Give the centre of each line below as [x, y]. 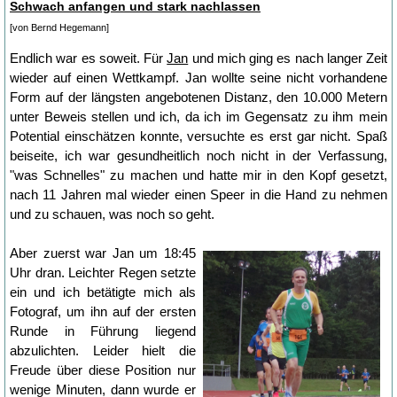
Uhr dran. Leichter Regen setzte [103, 272]
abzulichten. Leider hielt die [103, 350]
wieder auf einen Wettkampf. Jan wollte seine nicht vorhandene [198, 77]
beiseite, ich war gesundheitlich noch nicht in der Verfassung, [198, 155]
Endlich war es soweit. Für [89, 58]
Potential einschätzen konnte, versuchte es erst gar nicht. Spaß [198, 136]
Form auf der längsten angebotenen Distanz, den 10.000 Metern [198, 97]
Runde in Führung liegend [103, 331]
